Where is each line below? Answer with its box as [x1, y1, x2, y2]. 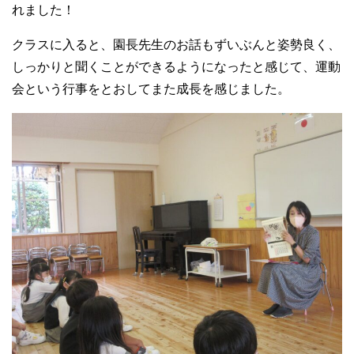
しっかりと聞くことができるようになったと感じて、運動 [12, 59, 341, 73]
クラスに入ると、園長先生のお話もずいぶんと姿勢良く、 [12, 37, 341, 51]
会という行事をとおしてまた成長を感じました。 [12, 81, 290, 96]
